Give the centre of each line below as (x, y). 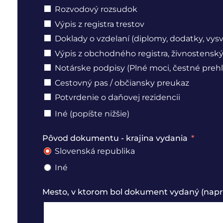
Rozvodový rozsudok (96, 9)
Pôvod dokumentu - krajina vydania (115, 138)
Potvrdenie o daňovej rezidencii (117, 97)
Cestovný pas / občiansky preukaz (122, 83)
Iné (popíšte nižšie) (92, 113)
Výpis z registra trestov (100, 24)
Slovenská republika (95, 151)
